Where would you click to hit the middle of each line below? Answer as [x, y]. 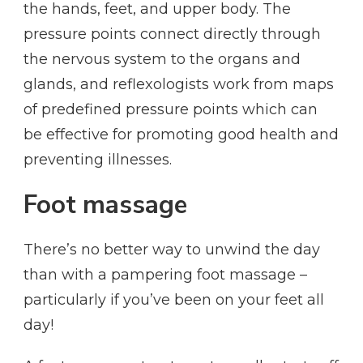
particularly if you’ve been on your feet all [174, 299]
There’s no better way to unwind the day [172, 249]
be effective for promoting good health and [181, 135]
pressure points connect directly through [172, 34]
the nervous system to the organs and [162, 60]
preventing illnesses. [98, 160]
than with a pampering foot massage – [165, 274]
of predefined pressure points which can [171, 110]
